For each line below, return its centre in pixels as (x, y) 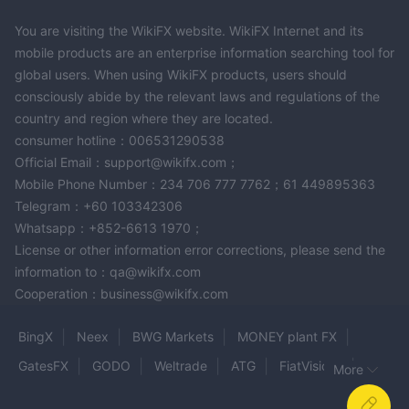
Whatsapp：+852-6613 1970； (109, 227)
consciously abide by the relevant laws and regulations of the (197, 96)
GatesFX (43, 365)
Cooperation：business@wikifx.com (121, 293)
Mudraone (104, 394)
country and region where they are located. (144, 118)
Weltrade (181, 365)
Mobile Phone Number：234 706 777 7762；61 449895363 (195, 184)
